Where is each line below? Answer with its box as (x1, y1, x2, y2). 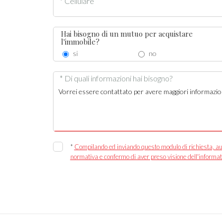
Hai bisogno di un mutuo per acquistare (60, 29, 193, 39)
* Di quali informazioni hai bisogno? (59, 73, 172, 83)
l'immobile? (60, 37, 100, 47)
